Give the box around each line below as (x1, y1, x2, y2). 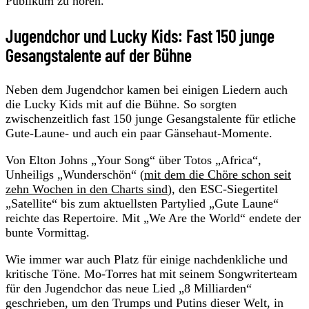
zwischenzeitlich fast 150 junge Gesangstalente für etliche (6, 111, 296, 126)
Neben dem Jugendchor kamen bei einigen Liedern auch (6, 82, 288, 97)
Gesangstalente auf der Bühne (6, 43, 192, 66)
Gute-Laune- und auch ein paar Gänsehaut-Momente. (6, 126, 272, 140)
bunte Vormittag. (6, 225, 90, 239)
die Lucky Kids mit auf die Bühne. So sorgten (6, 97, 237, 111)
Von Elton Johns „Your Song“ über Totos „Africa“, (6, 152, 261, 167)
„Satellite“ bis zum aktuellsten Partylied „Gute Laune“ (6, 196, 279, 210)
